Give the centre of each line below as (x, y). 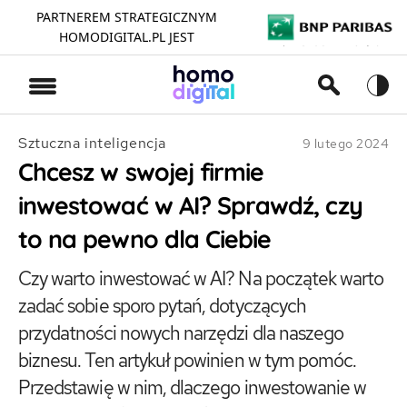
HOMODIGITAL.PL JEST (126, 37)
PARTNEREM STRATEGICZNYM (126, 17)
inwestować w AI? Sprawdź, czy (190, 205)
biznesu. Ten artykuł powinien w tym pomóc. (188, 360)
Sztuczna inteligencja (92, 143)
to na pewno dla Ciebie (145, 239)
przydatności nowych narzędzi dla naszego (181, 333)
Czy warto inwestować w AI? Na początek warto (201, 278)
